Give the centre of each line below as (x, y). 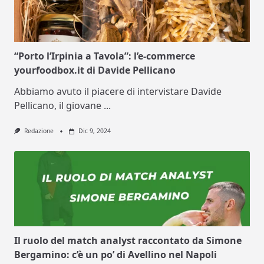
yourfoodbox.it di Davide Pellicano (95, 70)
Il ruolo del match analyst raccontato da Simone (128, 240)
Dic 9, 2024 (94, 131)
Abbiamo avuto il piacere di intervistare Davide (118, 92)
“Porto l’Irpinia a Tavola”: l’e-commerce (105, 56)
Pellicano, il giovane (58, 106)
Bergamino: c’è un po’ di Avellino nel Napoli (115, 254)
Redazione (39, 131)
